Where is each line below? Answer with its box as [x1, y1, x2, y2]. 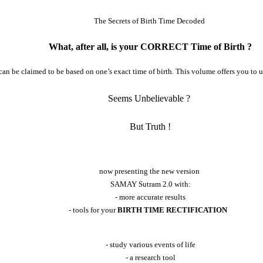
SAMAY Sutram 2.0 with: [110, 179, 191, 188]
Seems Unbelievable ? [108, 93, 193, 103]
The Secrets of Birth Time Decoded [94, 16, 207, 25]
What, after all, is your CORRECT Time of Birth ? [49, 41, 252, 52]
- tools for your [69, 205, 118, 214]
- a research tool [125, 252, 176, 262]
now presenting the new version [99, 166, 202, 176]
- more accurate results [115, 192, 186, 201]
